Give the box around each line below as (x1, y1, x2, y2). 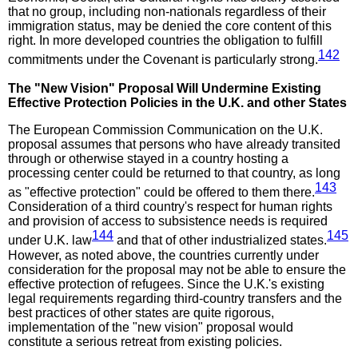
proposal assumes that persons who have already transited (8, 137, 340, 151)
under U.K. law (8, 233, 92, 248)
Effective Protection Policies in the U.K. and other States (8, 95, 347, 109)
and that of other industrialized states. (113, 233, 327, 248)
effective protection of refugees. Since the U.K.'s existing (8, 276, 324, 291)
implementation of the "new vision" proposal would (8, 320, 293, 334)
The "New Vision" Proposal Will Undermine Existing (8, 81, 321, 95)
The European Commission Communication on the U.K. (8, 122, 323, 137)
